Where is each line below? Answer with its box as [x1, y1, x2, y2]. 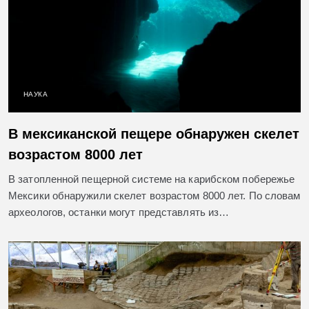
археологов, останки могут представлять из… [8, 206, 230, 219]
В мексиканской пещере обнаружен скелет [8, 126, 299, 142]
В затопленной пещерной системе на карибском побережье [8, 173, 295, 186]
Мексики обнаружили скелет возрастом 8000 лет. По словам [8, 190, 301, 202]
